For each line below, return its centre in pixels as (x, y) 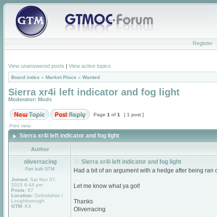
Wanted (91, 77)
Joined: (20, 179)
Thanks (83, 201)
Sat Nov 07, (43, 179)
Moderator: (23, 99)
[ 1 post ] (134, 115)
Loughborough (28, 201)
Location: (22, 195)
